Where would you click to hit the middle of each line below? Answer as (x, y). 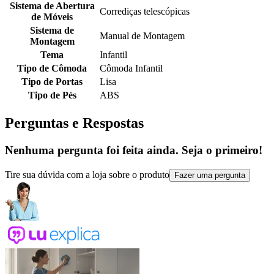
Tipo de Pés (52, 95)
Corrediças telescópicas (145, 12)
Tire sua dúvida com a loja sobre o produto (87, 174)
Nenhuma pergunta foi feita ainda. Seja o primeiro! (134, 150)
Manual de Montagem (142, 36)
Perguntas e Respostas (74, 123)
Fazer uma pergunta (210, 175)
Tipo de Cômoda (52, 68)
